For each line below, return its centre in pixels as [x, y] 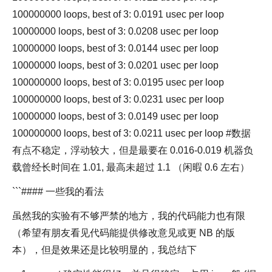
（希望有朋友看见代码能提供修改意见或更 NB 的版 [124, 233]
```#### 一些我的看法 [58, 192]
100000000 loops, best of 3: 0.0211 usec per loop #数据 [131, 133]
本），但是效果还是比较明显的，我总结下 [104, 250]
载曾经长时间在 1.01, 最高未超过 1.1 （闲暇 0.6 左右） [131, 167]
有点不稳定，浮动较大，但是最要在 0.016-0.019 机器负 [133, 150]
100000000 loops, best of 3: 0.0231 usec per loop [118, 99]
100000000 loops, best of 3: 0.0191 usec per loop [118, 14]
